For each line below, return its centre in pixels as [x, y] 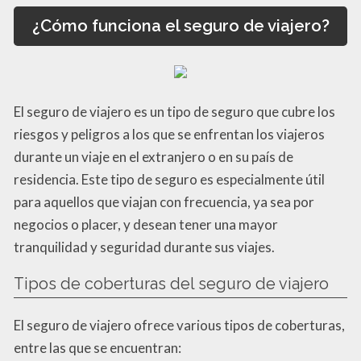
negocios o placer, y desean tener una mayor [146, 224]
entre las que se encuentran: [98, 347]
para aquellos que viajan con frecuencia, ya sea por [164, 201]
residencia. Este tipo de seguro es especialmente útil [169, 179]
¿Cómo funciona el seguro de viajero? [180, 26]
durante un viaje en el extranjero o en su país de [154, 156]
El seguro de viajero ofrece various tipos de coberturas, [179, 325]
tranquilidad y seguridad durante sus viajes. [144, 247]
